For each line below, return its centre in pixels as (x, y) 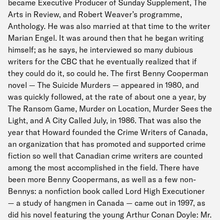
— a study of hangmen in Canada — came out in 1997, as (107, 203)
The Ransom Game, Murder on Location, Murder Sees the (110, 109)
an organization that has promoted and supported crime (107, 144)
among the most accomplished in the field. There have (104, 167)
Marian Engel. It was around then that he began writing (106, 38)
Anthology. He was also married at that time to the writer (109, 26)
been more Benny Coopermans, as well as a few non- (102, 179)
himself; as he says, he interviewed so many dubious (100, 50)
